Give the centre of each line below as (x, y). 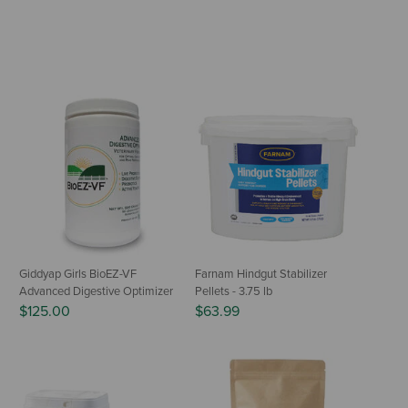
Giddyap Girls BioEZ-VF (78, 274)
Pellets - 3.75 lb (234, 291)
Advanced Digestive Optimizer (96, 291)
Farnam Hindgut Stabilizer (261, 274)
